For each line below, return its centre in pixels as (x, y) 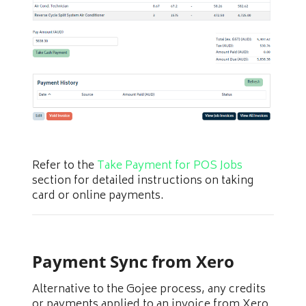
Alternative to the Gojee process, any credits (149, 289)
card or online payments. (98, 196)
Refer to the (65, 166)
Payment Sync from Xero (133, 261)
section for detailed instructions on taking (143, 181)
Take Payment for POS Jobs (170, 166)
